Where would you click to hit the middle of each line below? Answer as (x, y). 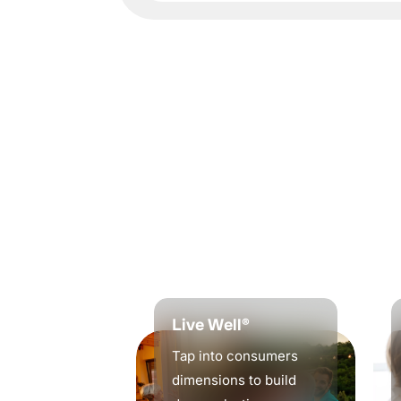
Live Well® (211, 325)
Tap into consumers (235, 356)
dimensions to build (234, 380)
